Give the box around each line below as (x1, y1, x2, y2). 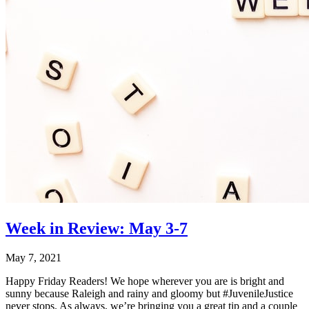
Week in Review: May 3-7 (6, 219, 188, 237)
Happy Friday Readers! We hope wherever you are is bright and (6, 275, 284, 287)
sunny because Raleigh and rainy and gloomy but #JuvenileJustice (6, 287, 293, 299)
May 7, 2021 (6, 251, 61, 263)
